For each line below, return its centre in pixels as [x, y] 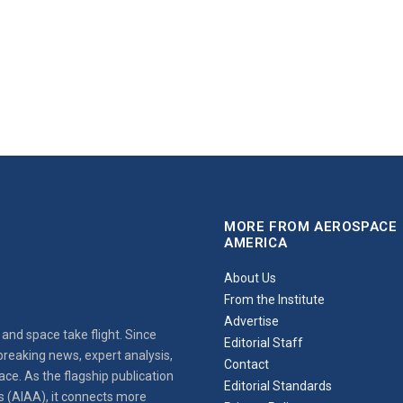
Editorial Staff [264, 342]
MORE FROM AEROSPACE [311, 226]
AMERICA [256, 242]
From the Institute [274, 299]
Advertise [251, 321]
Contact [246, 364]
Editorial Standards [278, 385]
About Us [250, 278]
